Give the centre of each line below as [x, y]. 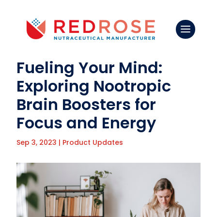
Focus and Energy [86, 123]
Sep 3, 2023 [36, 142]
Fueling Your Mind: [89, 68]
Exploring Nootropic [93, 86]
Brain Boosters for [86, 104]
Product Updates [93, 142]
